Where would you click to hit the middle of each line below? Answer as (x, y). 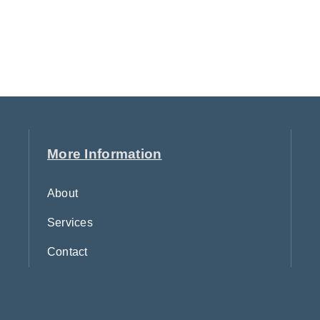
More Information (105, 154)
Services (70, 223)
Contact (67, 252)
